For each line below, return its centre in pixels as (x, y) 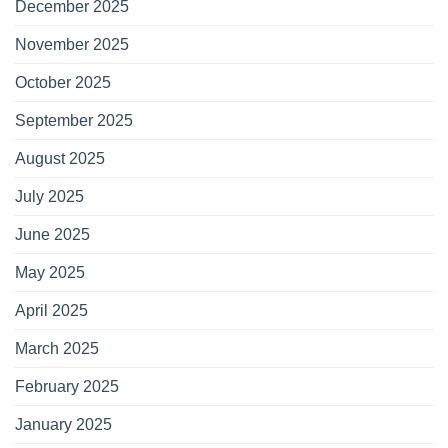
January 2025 (63, 425)
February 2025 (67, 387)
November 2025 (72, 45)
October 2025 (63, 83)
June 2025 (52, 235)
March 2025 (57, 349)
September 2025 (74, 121)
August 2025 (60, 159)
